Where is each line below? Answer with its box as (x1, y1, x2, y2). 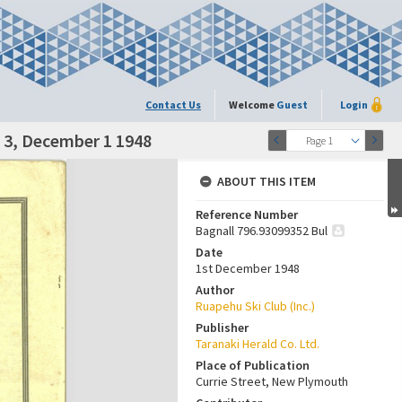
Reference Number (196, 206, 298, 223)
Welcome (229, 98, 276, 111)
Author (196, 282, 234, 298)
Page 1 (305, 134, 333, 147)
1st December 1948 (196, 260, 300, 276)
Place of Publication (196, 357, 310, 373)
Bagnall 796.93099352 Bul (196, 223, 328, 239)
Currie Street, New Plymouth (196, 373, 348, 389)
